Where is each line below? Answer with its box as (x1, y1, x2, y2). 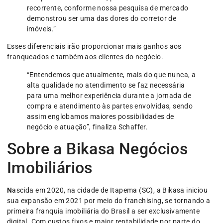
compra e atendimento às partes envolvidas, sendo (27, 102, 193, 110)
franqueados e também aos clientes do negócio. (7, 53, 163, 61)
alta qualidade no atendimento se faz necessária (27, 81, 185, 89)
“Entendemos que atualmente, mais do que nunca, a (27, 70, 196, 79)
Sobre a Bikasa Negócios (7, 139, 188, 159)
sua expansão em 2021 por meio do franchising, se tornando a (7, 197, 211, 205)
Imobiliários (7, 158, 93, 178)
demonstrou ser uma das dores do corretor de (27, 14, 177, 23)
